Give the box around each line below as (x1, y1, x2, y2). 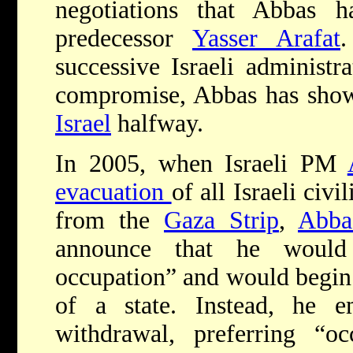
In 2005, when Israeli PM (55, 150, 347, 178)
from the (55, 206, 164, 235)
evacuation (55, 178, 172, 206)
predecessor (55, 24, 192, 53)
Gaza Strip (164, 206, 279, 235)
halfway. (111, 110, 203, 138)
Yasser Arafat (192, 24, 340, 53)
